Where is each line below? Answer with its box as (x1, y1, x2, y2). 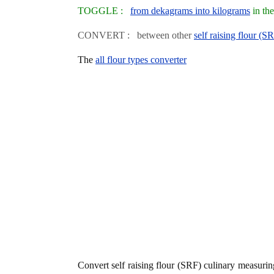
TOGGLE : (78, 5, 130, 16)
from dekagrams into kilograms (130, 5, 250, 16)
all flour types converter (95, 54, 187, 65)
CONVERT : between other (78, 29, 194, 40)
